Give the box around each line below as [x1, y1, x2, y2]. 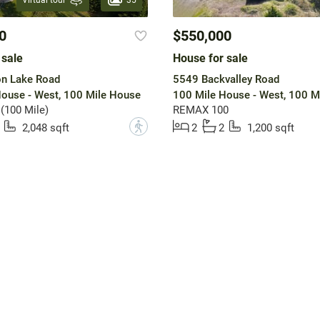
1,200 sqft [246, 121, 294, 135]
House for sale [172, 51, 248, 66]
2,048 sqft [21, 121, 69, 135]
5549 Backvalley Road [172, 73, 279, 86]
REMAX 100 [172, 104, 229, 117]
